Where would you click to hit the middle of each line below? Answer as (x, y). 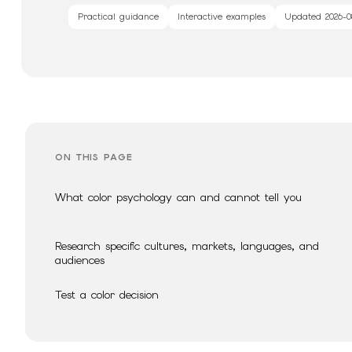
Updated (305, 17)
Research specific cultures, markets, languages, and (187, 246)
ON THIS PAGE (94, 157)
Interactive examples (222, 17)
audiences (80, 260)
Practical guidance (119, 17)
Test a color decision (107, 294)
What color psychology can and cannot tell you (178, 197)
